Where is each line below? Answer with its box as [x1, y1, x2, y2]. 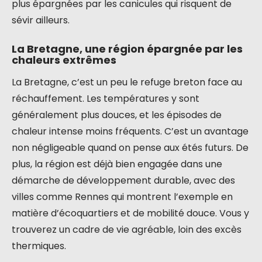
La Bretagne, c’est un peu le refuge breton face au [12, 75, 242, 89]
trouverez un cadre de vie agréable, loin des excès [12, 223, 242, 236]
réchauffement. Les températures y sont [12, 92, 199, 105]
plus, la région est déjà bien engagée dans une [12, 157, 222, 171]
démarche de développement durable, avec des [12, 174, 235, 187]
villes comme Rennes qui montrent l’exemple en [12, 190, 233, 204]
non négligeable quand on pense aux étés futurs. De [12, 141, 249, 154]
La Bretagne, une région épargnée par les [12, 42, 243, 56]
